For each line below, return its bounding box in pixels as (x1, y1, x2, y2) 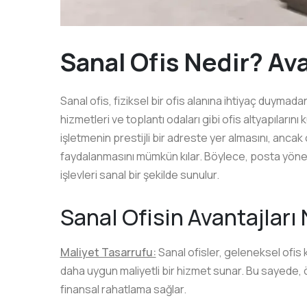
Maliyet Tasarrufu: (60, 245, 156, 260)
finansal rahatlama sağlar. (60, 282, 186, 297)
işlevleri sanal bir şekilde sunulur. (60, 167, 219, 182)
